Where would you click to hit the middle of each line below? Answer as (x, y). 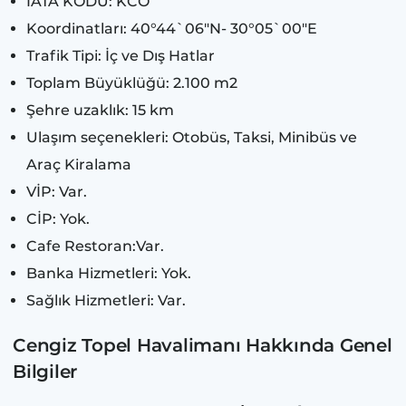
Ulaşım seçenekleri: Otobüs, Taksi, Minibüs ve (192, 138)
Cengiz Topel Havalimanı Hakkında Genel (203, 346)
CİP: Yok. (58, 219)
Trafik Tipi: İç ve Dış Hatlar (121, 56)
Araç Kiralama (79, 165)
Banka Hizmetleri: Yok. (109, 274)
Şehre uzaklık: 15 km (100, 111)
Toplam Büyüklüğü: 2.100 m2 (132, 83)
